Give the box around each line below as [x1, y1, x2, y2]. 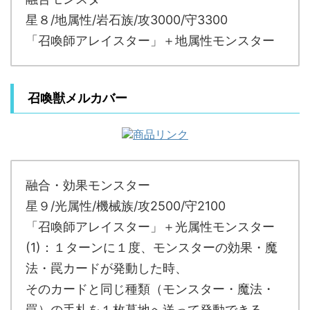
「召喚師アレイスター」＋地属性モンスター [26, 33, 275, 48]
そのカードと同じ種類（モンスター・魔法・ [26, 282, 275, 296]
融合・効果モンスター [26, 178, 150, 192]
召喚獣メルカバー [28, 91, 127, 105]
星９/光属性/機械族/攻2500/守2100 [26, 199, 226, 213]
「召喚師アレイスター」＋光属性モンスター [26, 219, 275, 234]
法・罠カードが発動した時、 [26, 261, 188, 275]
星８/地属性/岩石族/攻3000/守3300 [26, 12, 228, 27]
